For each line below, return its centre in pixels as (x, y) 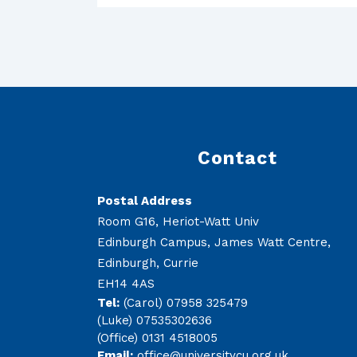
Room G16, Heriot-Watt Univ (178, 221)
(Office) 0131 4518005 (157, 337)
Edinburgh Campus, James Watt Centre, (214, 242)
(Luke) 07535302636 (155, 320)
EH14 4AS (126, 283)
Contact (237, 158)
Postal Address (145, 200)
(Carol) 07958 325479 (184, 302)
